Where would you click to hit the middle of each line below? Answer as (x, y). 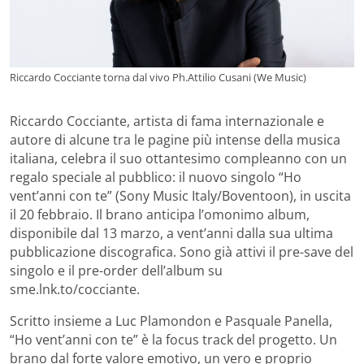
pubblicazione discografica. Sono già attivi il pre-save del (182, 252)
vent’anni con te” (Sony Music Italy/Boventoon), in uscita (180, 196)
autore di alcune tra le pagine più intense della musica (175, 140)
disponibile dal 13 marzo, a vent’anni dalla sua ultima (171, 234)
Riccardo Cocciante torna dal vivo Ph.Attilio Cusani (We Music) (158, 78)
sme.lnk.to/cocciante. (75, 290)
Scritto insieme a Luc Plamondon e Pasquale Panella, (171, 321)
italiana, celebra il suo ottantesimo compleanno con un (178, 159)
